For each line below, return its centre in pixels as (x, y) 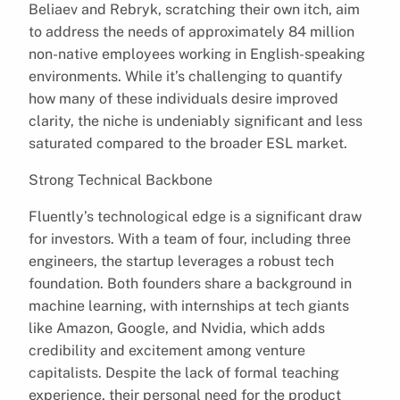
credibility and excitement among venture (167, 350)
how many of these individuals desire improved (183, 98)
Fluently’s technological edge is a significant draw (195, 216)
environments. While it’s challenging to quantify (186, 76)
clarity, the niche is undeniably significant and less (196, 121)
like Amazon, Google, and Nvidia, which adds (177, 328)
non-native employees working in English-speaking (197, 54)
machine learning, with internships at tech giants (189, 305)
